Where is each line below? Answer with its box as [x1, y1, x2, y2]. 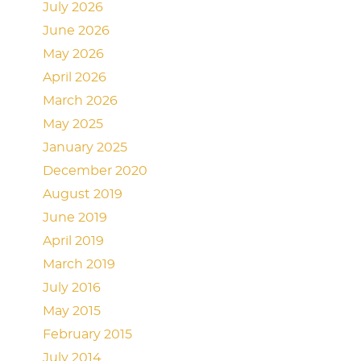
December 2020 [43, 164, 148, 177]
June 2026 [43, 24, 110, 37]
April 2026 [43, 71, 107, 84]
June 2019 [43, 211, 108, 224]
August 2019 [43, 188, 123, 201]
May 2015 [43, 305, 102, 317]
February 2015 [43, 328, 133, 341]
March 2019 [43, 258, 116, 271]
